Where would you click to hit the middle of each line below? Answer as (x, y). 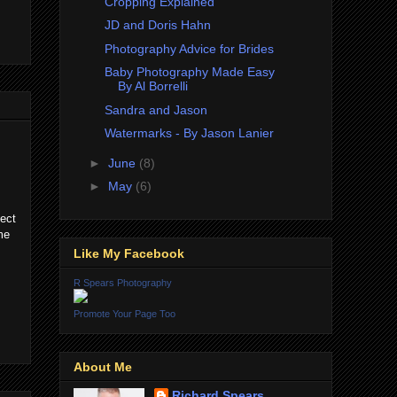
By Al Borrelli (152, 86)
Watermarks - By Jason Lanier (189, 133)
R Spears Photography (123, 282)
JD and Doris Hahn (157, 25)
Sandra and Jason (156, 109)
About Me (103, 367)
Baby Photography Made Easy (189, 72)
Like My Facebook (129, 253)
